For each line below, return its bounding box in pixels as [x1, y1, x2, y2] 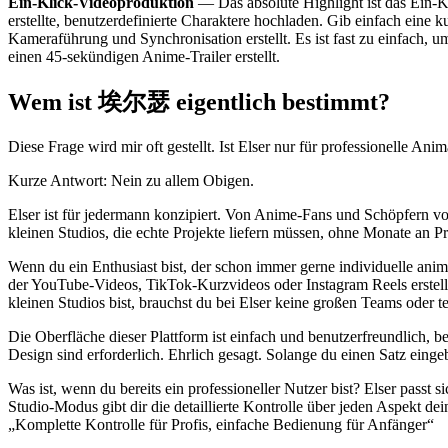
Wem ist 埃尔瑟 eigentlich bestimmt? [8, 89, 390, 116]
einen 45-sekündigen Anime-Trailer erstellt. [8, 48, 280, 66]
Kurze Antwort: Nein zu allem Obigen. [8, 172, 254, 190]
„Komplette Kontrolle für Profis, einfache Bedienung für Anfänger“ [8, 416, 434, 434]
